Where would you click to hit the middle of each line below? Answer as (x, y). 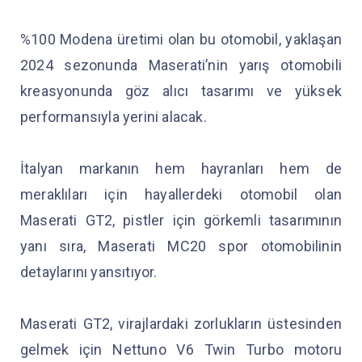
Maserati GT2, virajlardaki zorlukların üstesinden (181, 323)
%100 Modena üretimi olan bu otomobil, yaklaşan (181, 39)
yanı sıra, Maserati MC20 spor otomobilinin (181, 246)
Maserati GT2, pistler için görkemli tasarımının (181, 220)
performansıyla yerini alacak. (114, 116)
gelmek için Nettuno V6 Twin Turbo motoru (181, 349)
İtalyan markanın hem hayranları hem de (181, 168)
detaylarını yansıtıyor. (90, 271)
